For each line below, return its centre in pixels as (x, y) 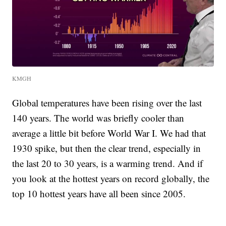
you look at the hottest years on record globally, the (111, 179)
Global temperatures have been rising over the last (107, 103)
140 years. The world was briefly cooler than (98, 118)
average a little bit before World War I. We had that (109, 133)
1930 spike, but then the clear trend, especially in (107, 148)
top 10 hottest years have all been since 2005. (99, 194)
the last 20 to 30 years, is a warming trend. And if (108, 163)
